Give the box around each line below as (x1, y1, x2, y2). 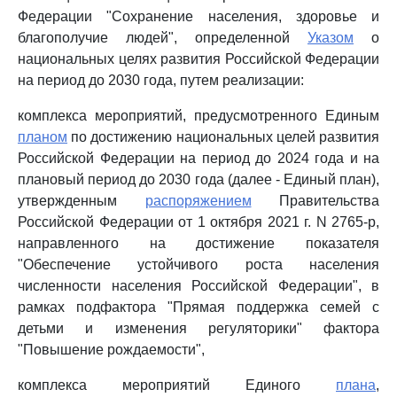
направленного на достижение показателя (18, 236, 379, 251)
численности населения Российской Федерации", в (18, 278, 379, 293)
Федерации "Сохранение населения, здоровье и (18, 9, 379, 24)
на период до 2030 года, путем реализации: (18, 73, 304, 88)
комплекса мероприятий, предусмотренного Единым (18, 108, 379, 123)
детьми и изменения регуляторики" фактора (18, 321, 379, 336)
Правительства (251, 193, 379, 208)
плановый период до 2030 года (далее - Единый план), (18, 172, 379, 187)
